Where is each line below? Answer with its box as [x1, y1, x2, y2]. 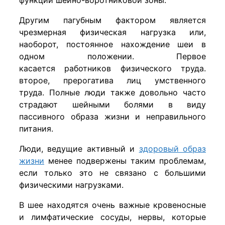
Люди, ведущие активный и [19, 143, 139, 154]
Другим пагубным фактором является [19, 15, 206, 25]
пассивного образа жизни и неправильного [19, 111, 206, 122]
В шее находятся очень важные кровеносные [19, 199, 206, 210]
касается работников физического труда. [19, 63, 206, 73]
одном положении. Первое [19, 51, 206, 61]
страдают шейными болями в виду [19, 99, 206, 109]
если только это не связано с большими [19, 167, 206, 178]
